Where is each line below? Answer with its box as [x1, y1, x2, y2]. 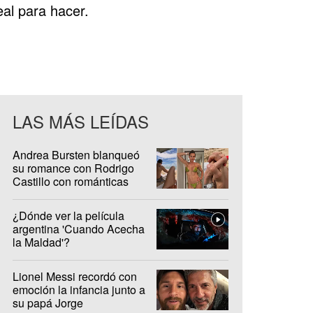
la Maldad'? [13, 233, 70, 250]
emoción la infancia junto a [13, 281, 145, 298]
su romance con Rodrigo [13, 160, 134, 176]
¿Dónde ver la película [13, 207, 124, 224]
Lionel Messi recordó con [13, 268, 137, 284]
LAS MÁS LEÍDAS [13, 109, 149, 133]
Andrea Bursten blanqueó [13, 147, 140, 163]
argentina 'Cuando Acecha [13, 220, 145, 237]
